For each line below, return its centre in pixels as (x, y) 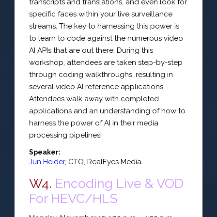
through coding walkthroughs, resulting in (101, 75)
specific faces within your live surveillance (101, 14)
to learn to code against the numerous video (106, 38)
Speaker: (45, 152)
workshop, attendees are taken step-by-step (106, 62)
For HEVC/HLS (73, 198)
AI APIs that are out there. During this (91, 50)
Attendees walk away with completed (94, 99)
